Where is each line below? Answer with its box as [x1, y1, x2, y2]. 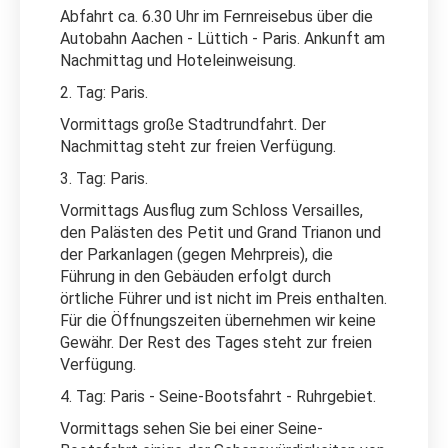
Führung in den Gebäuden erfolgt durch [60, 266, 331, 286]
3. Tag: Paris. [60, 168, 148, 188]
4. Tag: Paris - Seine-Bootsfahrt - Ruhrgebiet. [60, 386, 376, 406]
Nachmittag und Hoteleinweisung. [60, 50, 296, 70]
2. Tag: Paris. [60, 82, 148, 102]
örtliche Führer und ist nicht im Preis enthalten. [60, 288, 387, 308]
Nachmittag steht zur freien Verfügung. [60, 136, 336, 156]
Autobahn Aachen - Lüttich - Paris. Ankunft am [60, 28, 385, 48]
